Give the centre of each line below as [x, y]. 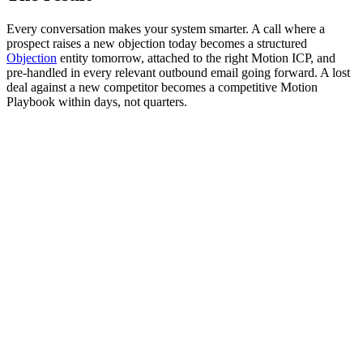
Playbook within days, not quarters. [97, 101]
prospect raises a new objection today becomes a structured [157, 43]
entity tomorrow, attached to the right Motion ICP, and [196, 58]
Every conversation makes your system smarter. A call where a [166, 28]
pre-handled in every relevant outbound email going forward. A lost [178, 72]
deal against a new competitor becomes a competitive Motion [162, 87]
